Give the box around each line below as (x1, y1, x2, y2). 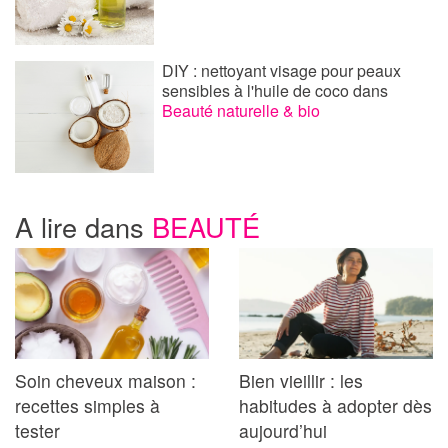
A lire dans (15, 207, 152, 247)
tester (15, 418, 60, 444)
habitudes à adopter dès (239, 393, 432, 419)
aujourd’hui (239, 418, 327, 444)
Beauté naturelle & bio (162, 98, 321, 122)
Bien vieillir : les (239, 368, 363, 394)
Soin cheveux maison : (15, 368, 196, 394)
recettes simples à (15, 393, 160, 419)
